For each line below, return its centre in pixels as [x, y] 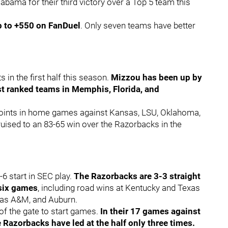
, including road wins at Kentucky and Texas [119, 188]
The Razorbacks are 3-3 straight [137, 176]
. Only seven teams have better [138, 25]
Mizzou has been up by [156, 77]
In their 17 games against [150, 211]
